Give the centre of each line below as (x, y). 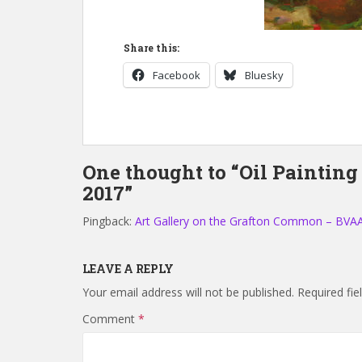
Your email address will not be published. (188, 292)
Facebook (177, 75)
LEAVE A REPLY (128, 268)
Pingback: (109, 221)
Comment (110, 318)
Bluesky (264, 75)
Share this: (152, 47)
